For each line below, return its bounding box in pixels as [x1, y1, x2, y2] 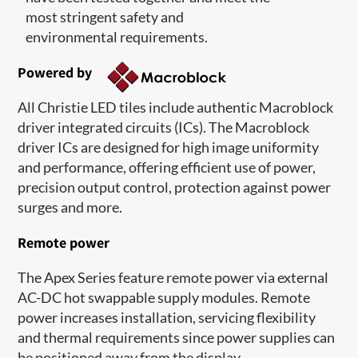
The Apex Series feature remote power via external [18, 268, 329, 286]
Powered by [18, 62, 93, 82]
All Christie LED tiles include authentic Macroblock [18, 97, 334, 116]
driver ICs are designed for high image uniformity [18, 137, 320, 156]
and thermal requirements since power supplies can [18, 328, 336, 346]
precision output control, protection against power [18, 177, 332, 196]
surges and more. [18, 197, 123, 216]
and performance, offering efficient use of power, [18, 157, 316, 176]
